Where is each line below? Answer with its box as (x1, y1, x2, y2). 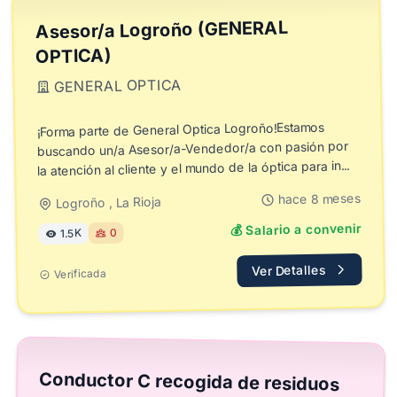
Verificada (53, 266, 106, 281)
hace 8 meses (277, 190, 362, 207)
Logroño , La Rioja (55, 193, 162, 211)
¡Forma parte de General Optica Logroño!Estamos (36, 119, 324, 140)
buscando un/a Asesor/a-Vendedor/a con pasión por (36, 138, 350, 160)
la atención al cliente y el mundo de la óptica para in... (37, 158, 350, 179)
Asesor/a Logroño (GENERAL (35, 17, 288, 43)
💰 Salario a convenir (230, 220, 362, 238)
